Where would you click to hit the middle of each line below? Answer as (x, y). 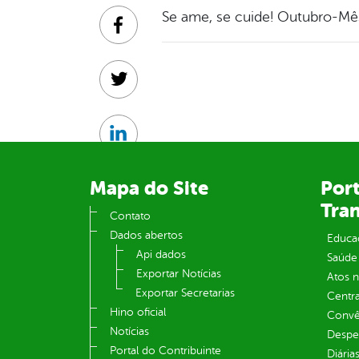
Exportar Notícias (179, 274)
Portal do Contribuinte (165, 351)
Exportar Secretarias (185, 293)
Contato (130, 216)
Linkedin (141, 142)
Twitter (137, 88)
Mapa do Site (149, 189)
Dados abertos (146, 236)
